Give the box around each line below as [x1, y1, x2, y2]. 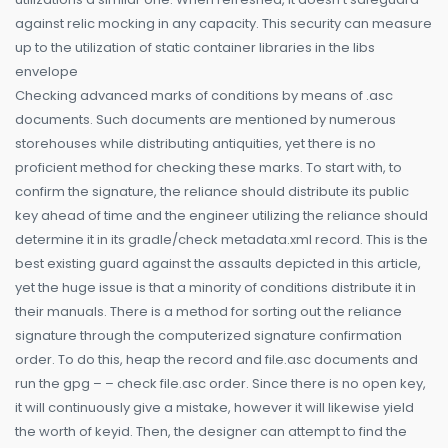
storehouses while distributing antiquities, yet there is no [15, 134, 376, 154]
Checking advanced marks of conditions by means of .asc [15, 86, 393, 106]
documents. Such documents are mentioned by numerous [15, 110, 396, 130]
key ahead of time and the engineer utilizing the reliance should [15, 206, 428, 226]
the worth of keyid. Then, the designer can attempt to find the [15, 422, 407, 442]
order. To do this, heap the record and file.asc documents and [15, 350, 418, 370]
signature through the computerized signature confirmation [15, 326, 402, 346]
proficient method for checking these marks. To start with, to [15, 158, 402, 178]
